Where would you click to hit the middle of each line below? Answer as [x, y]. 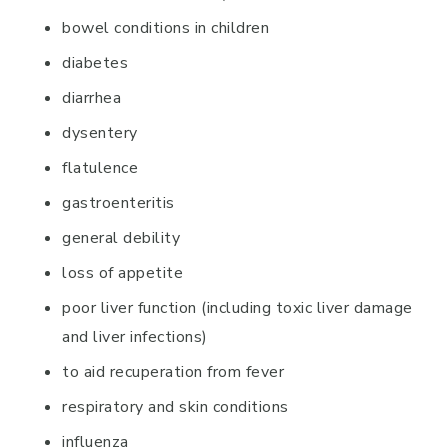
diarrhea [91, 98]
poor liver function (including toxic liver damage [237, 308]
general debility [121, 238]
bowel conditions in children [165, 28]
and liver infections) [135, 337]
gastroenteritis [118, 203]
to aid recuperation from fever [173, 372]
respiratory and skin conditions [175, 407]
